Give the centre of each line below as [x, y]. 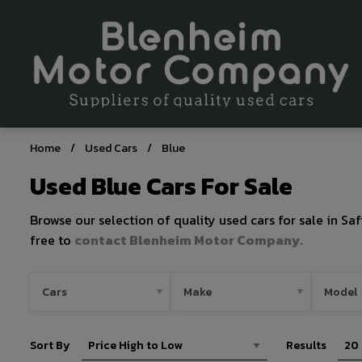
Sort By [50, 346]
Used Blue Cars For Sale [161, 187]
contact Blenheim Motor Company [187, 240]
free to [52, 240]
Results [307, 346]
